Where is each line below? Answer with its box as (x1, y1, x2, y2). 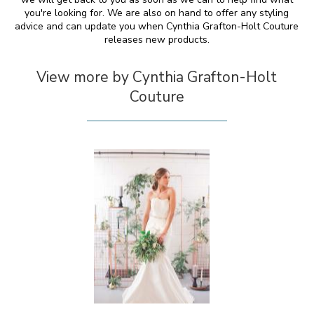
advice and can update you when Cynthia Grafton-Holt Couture (15, 20, 299, 33)
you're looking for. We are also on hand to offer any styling (25, 6, 289, 20)
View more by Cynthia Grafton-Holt (36, 67, 278, 87)
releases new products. (104, 33, 210, 46)
